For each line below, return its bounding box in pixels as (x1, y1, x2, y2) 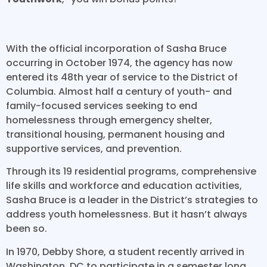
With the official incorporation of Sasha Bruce (6, 41, 226, 55)
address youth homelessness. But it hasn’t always (6, 207, 247, 222)
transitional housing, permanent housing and (6, 127, 225, 141)
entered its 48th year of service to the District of (6, 70, 238, 84)
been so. (6, 222, 47, 236)
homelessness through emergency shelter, (6, 113, 212, 127)
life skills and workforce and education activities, (6, 179, 242, 193)
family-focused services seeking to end (6, 98, 197, 113)
